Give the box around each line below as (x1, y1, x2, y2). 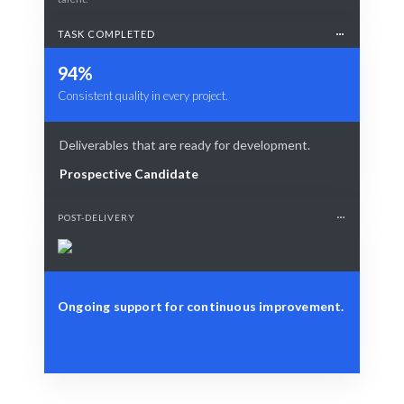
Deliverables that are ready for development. (60, 136, 310, 152)
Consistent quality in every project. (58, 87, 228, 103)
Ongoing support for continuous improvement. (58, 298, 344, 314)
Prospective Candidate (60, 165, 198, 181)
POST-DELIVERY (58, 211, 135, 223)
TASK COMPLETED (58, 27, 155, 40)
